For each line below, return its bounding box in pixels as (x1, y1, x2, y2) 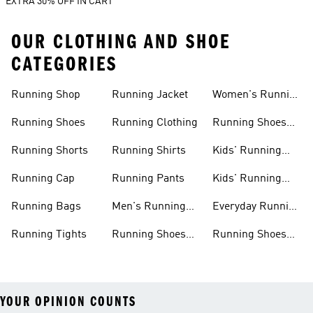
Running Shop (11, 89, 80, 101)
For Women (212, 134, 268, 145)
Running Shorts (11, 145, 88, 156)
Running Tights (11, 229, 87, 240)
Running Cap (11, 173, 75, 184)
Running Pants (112, 173, 184, 184)
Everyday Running (212, 201, 301, 212)
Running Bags (11, 201, 81, 212)
